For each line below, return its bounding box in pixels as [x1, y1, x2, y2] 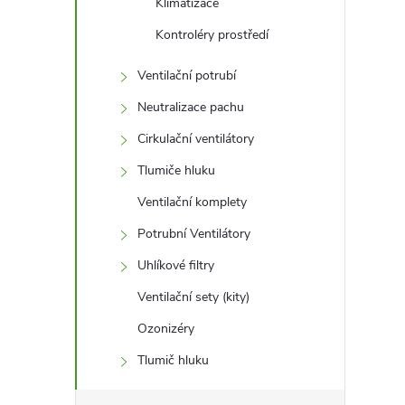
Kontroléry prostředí [155, 26, 268, 43]
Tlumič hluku [137, 352, 209, 369]
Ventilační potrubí [137, 67, 236, 84]
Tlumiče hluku [137, 162, 215, 179]
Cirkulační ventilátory [137, 130, 254, 147]
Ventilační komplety [137, 193, 247, 211]
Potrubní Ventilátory [137, 225, 250, 242]
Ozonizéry [137, 320, 194, 337]
